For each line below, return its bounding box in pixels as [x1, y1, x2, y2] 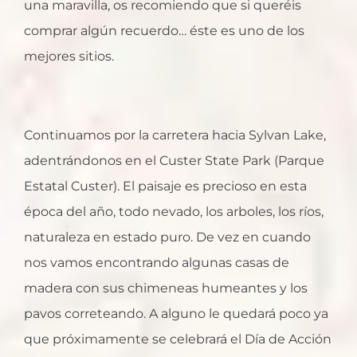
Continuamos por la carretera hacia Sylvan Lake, [24, 127, 326, 143]
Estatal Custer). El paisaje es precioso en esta [24, 178, 307, 194]
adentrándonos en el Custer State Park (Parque [24, 153, 324, 169]
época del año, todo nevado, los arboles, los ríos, [24, 204, 324, 220]
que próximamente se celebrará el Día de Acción [24, 331, 331, 347]
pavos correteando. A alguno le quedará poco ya [24, 306, 328, 322]
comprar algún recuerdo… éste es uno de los [24, 23, 304, 39]
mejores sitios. [24, 49, 114, 65]
